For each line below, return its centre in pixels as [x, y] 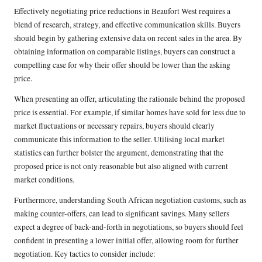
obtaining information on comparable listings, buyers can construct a [125, 51]
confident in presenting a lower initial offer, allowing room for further [126, 240]
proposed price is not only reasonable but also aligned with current [121, 166]
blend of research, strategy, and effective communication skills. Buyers [127, 24]
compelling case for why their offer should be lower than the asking [122, 65]
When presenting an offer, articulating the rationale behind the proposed [130, 99]
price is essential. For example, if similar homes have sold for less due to [130, 112]
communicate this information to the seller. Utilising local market [119, 139]
